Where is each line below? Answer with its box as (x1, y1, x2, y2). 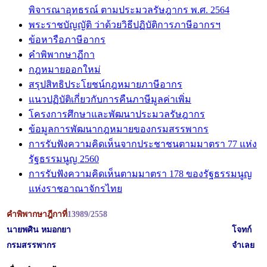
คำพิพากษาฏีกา (29, 49, 95, 60)
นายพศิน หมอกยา (7, 225, 71, 234)
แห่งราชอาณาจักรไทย (29, 184, 122, 194)
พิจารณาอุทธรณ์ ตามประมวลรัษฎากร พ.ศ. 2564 (29, 5, 229, 15)
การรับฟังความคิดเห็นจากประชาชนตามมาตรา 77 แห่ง (29, 139, 257, 149)
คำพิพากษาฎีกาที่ (7, 210, 67, 219)
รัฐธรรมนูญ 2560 (29, 154, 99, 164)
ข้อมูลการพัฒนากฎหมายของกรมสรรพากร (29, 124, 209, 134)
